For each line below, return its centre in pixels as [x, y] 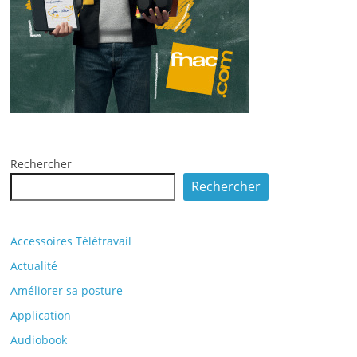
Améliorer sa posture [67, 290]
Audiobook [39, 340]
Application [41, 315]
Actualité [34, 266]
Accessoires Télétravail [71, 241]
